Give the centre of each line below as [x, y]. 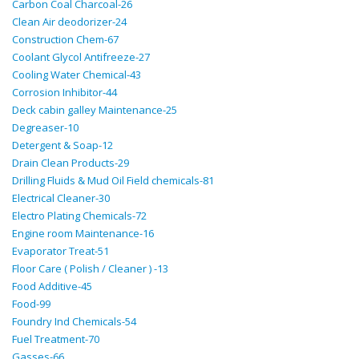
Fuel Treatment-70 [56, 339]
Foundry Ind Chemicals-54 [74, 321]
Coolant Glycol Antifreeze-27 [81, 57]
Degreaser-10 [45, 127]
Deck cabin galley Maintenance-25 [95, 110]
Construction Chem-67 [65, 39]
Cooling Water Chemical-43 [77, 75]
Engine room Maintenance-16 [83, 233]
